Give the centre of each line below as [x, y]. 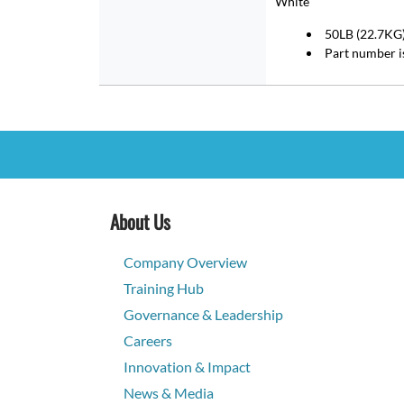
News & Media [169, 393]
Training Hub [164, 289]
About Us [140, 222]
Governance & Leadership [203, 315]
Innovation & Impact [187, 367]
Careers [148, 341]
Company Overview [185, 262]
